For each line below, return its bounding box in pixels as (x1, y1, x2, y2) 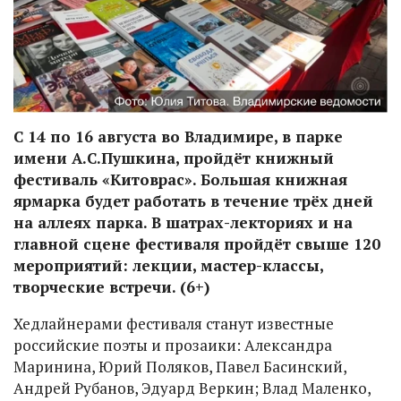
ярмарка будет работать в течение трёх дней (13, 190, 373, 211)
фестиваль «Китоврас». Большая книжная (13, 168, 347, 190)
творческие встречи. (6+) (13, 276, 209, 297)
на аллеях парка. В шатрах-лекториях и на (13, 211, 353, 233)
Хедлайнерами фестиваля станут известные (13, 312, 334, 334)
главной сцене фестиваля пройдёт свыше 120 (13, 233, 380, 254)
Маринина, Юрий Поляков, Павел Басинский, (13, 355, 346, 377)
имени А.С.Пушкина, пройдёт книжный (13, 147, 334, 168)
